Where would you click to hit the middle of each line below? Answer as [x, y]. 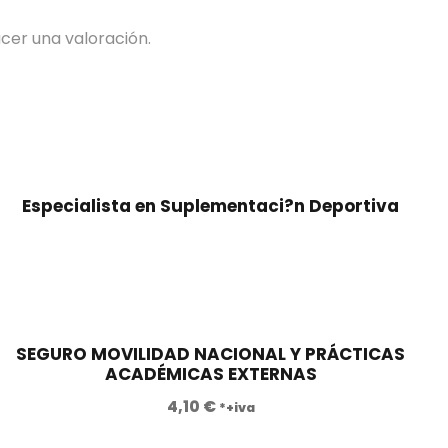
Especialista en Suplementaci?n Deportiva [211, 205]
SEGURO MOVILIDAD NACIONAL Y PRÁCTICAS [211, 353]
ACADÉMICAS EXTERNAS [210, 373]
